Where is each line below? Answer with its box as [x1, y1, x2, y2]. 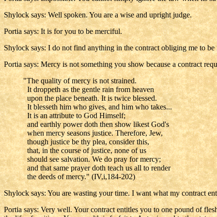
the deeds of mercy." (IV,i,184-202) [23, 172, 135, 181]
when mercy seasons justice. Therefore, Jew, [23, 129, 163, 137]
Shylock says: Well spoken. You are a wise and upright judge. [4, 11, 192, 19]
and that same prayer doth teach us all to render [23, 164, 170, 172]
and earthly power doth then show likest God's [23, 120, 169, 128]
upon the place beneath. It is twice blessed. [23, 94, 157, 102]
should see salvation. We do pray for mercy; [23, 155, 161, 163]
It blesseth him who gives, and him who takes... [23, 103, 172, 111]
